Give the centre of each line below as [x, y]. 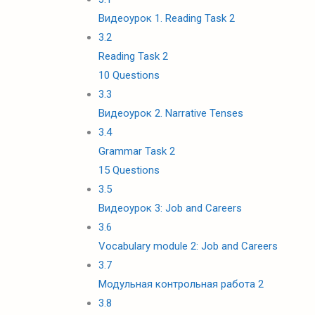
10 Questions [129, 75]
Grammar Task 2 [136, 151]
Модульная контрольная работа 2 [181, 284]
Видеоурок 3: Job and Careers [170, 208]
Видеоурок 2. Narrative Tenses [171, 113]
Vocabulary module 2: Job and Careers [188, 246]
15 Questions [129, 170]
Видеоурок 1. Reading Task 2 [166, 18]
